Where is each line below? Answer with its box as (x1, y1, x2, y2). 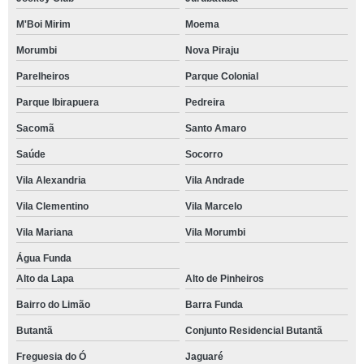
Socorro (184, 149, 223, 160)
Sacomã (16, 123, 54, 134)
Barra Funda (184, 299, 243, 310)
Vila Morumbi (184, 227, 245, 238)
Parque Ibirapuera (16, 97, 99, 108)
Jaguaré (184, 351, 223, 362)
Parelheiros (16, 71, 70, 82)
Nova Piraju (184, 45, 239, 56)
